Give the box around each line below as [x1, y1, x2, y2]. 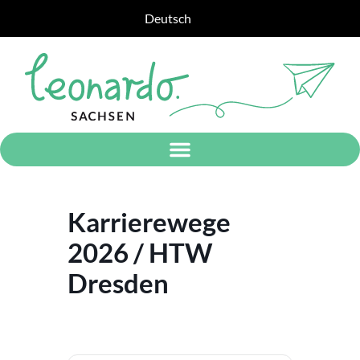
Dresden [67, 266, 169, 299]
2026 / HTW [67, 235, 213, 268]
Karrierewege [67, 205, 231, 238]
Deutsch [145, 10, 191, 26]
